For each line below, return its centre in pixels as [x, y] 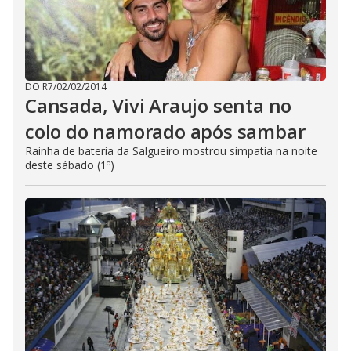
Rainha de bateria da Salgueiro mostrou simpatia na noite [171, 151]
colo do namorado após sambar [165, 131]
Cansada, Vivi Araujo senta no [159, 105]
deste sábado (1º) [70, 165]
